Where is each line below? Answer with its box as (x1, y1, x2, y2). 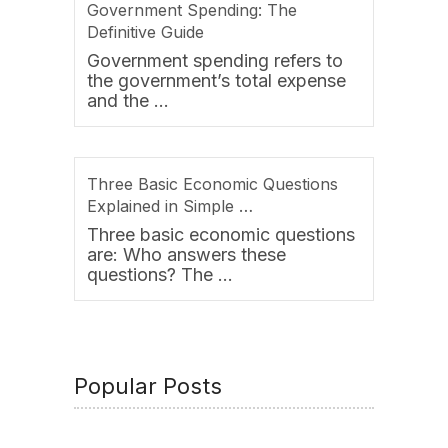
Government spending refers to (87, 50, 343, 72)
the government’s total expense (87, 70, 346, 92)
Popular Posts (74, 373, 222, 400)
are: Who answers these (87, 244, 286, 266)
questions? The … (87, 264, 233, 286)
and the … (87, 90, 169, 112)
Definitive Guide (87, 22, 204, 43)
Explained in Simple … (87, 196, 253, 217)
